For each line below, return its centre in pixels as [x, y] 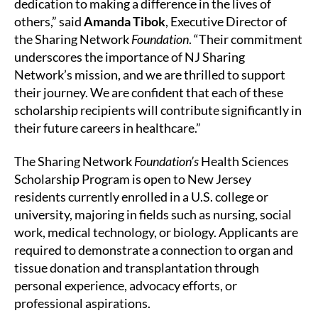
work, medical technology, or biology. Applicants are [156, 232]
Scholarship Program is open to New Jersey [133, 179]
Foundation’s [166, 161]
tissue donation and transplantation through [137, 268]
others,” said [49, 21]
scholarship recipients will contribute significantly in [158, 110]
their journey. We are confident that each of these [149, 92]
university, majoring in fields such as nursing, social [153, 215]
